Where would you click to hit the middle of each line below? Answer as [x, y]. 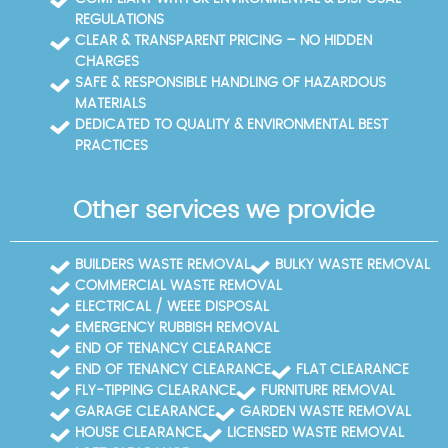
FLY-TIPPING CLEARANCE [155, 390]
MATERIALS [110, 103]
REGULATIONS [119, 19]
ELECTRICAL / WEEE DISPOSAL [172, 306]
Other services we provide [224, 210]
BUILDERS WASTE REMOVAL [162, 264]
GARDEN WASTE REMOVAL [325, 411]
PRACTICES [111, 145]
